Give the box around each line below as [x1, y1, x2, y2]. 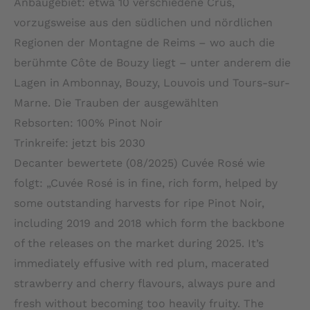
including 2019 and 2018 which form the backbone [14, 216, 284, 230]
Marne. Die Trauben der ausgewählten [14, 95, 219, 109]
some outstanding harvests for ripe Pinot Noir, [14, 196, 264, 210]
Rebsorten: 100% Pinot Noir [14, 116, 163, 129]
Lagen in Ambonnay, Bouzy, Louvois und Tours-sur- [14, 75, 290, 89]
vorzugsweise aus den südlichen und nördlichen [14, 15, 273, 29]
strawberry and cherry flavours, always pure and [14, 276, 275, 290]
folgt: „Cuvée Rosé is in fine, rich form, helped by [14, 176, 277, 190]
